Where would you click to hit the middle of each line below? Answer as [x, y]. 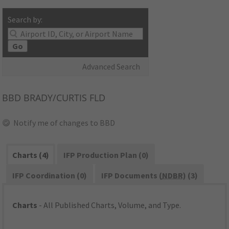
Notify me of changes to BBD [64, 123]
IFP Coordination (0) [50, 176]
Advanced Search [111, 67]
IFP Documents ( [131, 176]
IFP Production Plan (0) [106, 155]
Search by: [25, 20]
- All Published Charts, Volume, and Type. [109, 205]
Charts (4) [31, 155]
